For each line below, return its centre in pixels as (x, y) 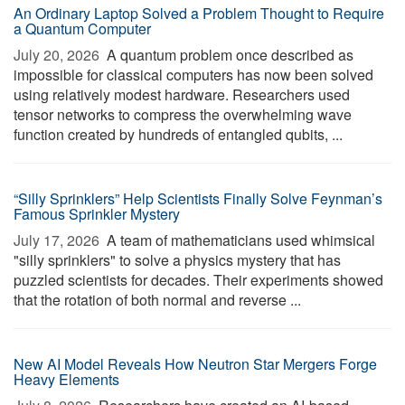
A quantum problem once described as (228, 55)
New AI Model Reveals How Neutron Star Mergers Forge (195, 364)
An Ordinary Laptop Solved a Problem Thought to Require (199, 13)
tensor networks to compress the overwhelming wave (183, 114)
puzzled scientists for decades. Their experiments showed (198, 280)
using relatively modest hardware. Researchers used (182, 94)
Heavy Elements (66, 379)
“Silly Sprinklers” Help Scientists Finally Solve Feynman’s (198, 198)
